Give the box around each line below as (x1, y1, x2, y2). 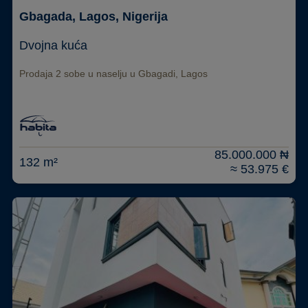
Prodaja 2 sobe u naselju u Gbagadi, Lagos (19, 68, 208, 80)
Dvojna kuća (19, 38, 87, 53)
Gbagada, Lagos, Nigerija (19, 10, 168, 24)
